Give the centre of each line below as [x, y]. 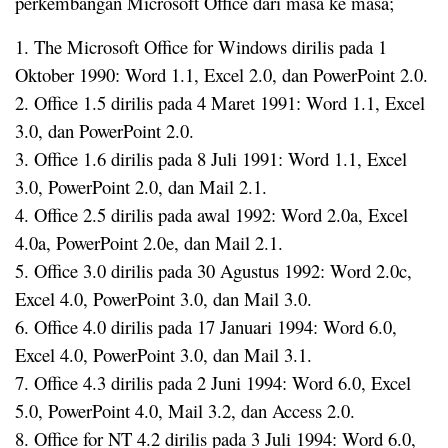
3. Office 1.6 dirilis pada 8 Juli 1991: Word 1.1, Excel [211, 158]
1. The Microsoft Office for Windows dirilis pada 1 [201, 46]
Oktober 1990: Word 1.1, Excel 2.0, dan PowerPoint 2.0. [221, 74]
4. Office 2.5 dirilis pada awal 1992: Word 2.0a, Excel [211, 214]
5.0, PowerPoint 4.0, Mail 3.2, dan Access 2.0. [185, 410]
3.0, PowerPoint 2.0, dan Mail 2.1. [141, 186]
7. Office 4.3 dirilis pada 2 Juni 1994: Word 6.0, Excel [213, 382]
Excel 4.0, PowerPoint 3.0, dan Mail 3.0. [163, 298]
